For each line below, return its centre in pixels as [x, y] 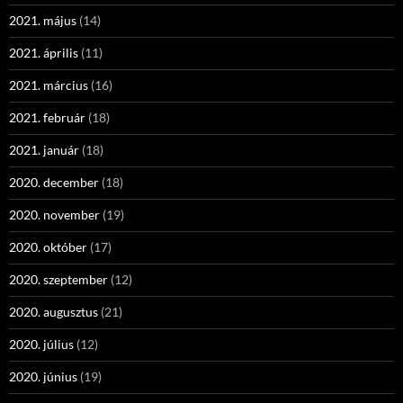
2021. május [43, 20]
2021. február [47, 117]
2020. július [41, 344]
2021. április [44, 53]
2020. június [43, 376]
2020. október [48, 247]
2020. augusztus [54, 312]
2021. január [44, 150]
